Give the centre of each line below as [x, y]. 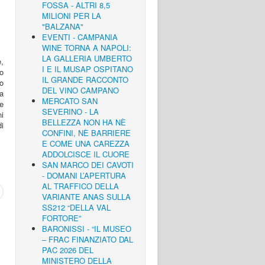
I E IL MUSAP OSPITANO [88, 69]
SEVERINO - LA [70, 112]
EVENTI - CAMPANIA [80, 37]
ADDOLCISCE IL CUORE [86, 154]
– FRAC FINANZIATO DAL [88, 239]
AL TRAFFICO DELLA [80, 186]
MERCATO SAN [70, 101]
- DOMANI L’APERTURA [84, 175]
